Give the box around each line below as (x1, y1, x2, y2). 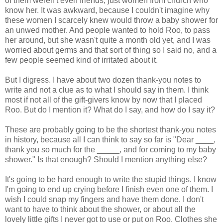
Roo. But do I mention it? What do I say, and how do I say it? (5, 105, 215, 114)
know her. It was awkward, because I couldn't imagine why (5, 5, 210, 14)
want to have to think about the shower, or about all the (5, 205, 196, 214)
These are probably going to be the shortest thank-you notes (5, 125, 216, 134)
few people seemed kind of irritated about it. (5, 55, 158, 64)
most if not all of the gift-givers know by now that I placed (5, 95, 202, 104)
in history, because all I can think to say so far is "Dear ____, (5, 135, 216, 144)
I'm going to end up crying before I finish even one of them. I (5, 185, 213, 194)
